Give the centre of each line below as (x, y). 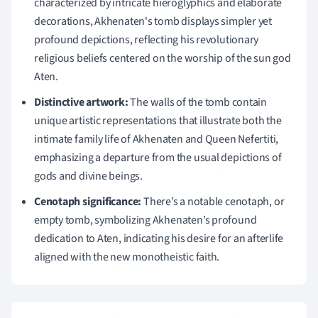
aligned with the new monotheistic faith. (127, 257)
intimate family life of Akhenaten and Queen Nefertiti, (157, 139)
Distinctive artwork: (81, 102)
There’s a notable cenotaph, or (213, 201)
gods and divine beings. (88, 176)
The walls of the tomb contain (198, 102)
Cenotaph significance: (88, 201)
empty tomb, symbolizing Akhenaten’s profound (146, 220)
